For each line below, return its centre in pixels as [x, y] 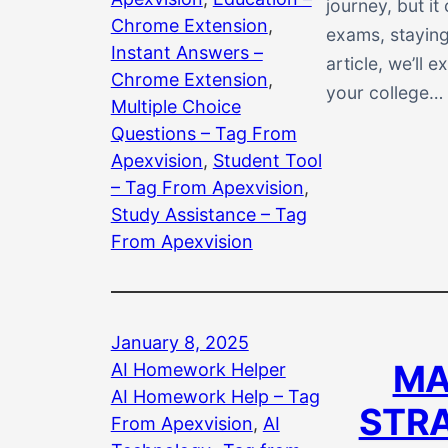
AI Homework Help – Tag [215, 396]
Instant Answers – [186, 52]
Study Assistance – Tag [208, 214]
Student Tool [267, 160]
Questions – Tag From [203, 133]
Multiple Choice [175, 106]
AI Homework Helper [198, 369]
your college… [384, 93]
